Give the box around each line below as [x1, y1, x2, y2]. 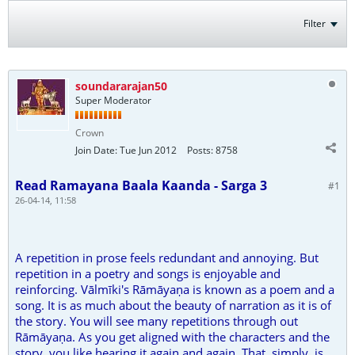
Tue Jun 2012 [120, 143, 177, 157]
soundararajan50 [75, 78, 167, 94]
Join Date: [75, 143, 117, 157]
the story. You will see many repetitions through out [15, 313, 298, 329]
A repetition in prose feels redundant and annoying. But [15, 250, 319, 265]
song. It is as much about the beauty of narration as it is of [15, 297, 331, 313]
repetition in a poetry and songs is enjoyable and [15, 265, 281, 281]
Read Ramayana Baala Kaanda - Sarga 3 [15, 177, 267, 194]
